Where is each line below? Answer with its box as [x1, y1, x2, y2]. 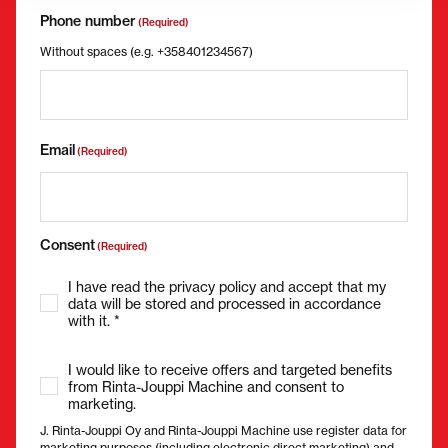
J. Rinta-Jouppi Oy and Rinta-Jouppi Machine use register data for [40, 422, 407, 438]
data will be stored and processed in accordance [68, 294, 381, 312]
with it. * [68, 311, 120, 329]
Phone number [40, 11, 136, 30]
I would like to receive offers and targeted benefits [68, 360, 392, 378]
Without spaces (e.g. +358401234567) [40, 43, 253, 59]
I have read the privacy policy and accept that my [68, 277, 386, 295]
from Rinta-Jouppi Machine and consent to [68, 377, 344, 395]
